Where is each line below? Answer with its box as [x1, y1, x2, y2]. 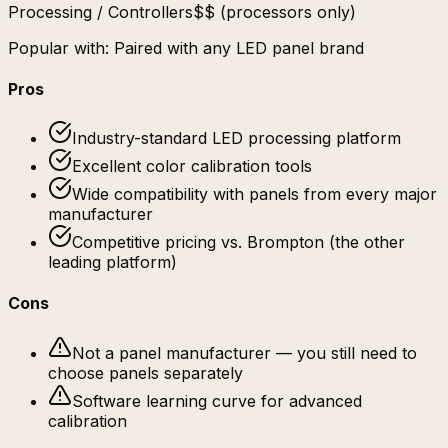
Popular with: [8, 37, 114, 58]
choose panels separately [48, 362, 243, 383]
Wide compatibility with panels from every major [72, 184, 437, 205]
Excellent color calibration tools [72, 156, 312, 177]
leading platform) [48, 252, 177, 273]
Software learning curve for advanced [72, 390, 362, 411]
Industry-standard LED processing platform [72, 128, 401, 149]
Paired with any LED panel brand [114, 37, 364, 58]
